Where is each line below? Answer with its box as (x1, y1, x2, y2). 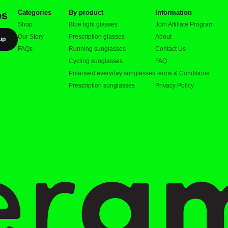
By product (69, 8, 104, 16)
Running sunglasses (69, 45, 126, 52)
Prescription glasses (69, 33, 125, 40)
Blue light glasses (69, 20, 118, 28)
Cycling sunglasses (69, 57, 123, 65)
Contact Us (155, 45, 186, 52)
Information (155, 8, 192, 16)
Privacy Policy (155, 81, 194, 89)
